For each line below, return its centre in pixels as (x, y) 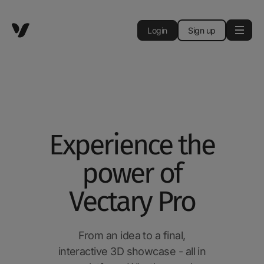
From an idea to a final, (132, 235)
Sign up (202, 30)
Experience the (132, 145)
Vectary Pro (132, 202)
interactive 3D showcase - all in (132, 251)
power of (132, 173)
